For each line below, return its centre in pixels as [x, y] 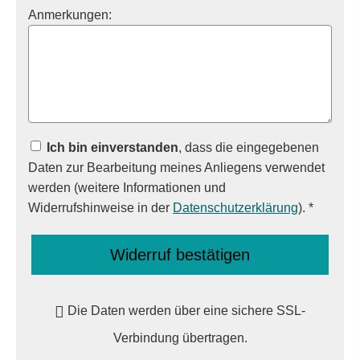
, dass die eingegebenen [249, 147]
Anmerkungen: [70, 15]
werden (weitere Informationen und [127, 188]
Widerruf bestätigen [180, 255]
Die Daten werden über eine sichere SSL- [186, 311]
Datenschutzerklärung [235, 208]
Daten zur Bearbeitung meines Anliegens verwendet [176, 168]
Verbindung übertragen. [180, 338]
